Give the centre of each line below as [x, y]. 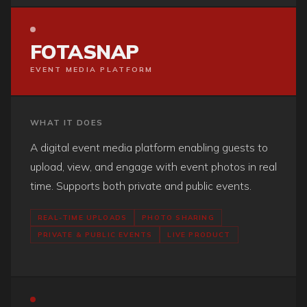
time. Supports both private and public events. [141, 186]
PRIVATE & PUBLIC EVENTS [95, 234]
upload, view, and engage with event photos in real [153, 167]
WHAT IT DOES [67, 122]
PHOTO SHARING [178, 217]
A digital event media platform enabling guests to [149, 147]
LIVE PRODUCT [199, 234]
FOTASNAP [85, 51]
